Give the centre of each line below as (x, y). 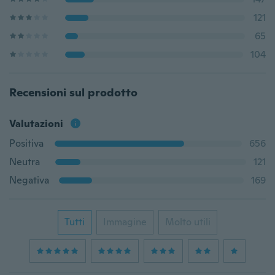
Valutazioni (36, 124)
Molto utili (188, 222)
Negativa (29, 180)
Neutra (25, 162)
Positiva (26, 143)
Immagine (125, 222)
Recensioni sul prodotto (73, 92)
